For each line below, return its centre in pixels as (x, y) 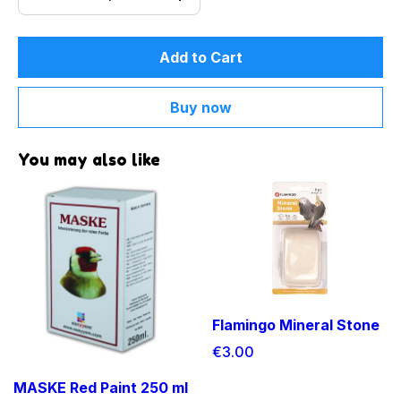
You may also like (89, 159)
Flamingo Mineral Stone (296, 324)
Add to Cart (200, 57)
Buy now (200, 107)
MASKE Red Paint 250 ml (101, 387)
